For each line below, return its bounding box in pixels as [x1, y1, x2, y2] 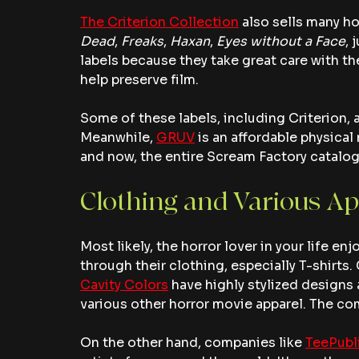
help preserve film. [80, 71, 199, 89]
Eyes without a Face [216, 33, 345, 50]
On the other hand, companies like [80, 334, 305, 352]
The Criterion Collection [80, 14, 239, 31]
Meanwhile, [80, 129, 156, 147]
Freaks [121, 33, 163, 50]
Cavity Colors [80, 276, 168, 294]
